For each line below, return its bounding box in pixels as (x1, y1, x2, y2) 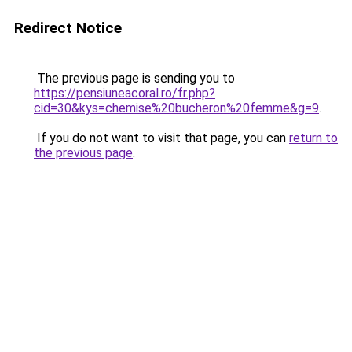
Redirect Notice (14, 19, 122, 37)
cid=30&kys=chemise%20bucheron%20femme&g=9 (34, 101, 319, 115)
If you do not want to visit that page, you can (34, 130, 289, 145)
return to (289, 130, 338, 145)
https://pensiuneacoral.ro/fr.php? (34, 86, 215, 101)
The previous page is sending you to (34, 71, 235, 86)
